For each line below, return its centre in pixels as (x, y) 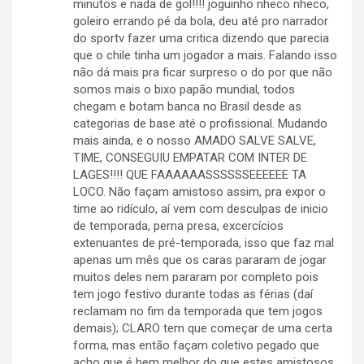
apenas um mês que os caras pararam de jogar (200, 260)
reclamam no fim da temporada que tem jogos (198, 312)
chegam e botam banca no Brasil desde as (187, 107)
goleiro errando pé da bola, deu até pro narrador (201, 22)
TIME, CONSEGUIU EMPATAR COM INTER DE (190, 158)
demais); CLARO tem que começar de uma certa (203, 329)
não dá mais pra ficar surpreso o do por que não (203, 73)
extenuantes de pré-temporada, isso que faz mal (204, 243)
